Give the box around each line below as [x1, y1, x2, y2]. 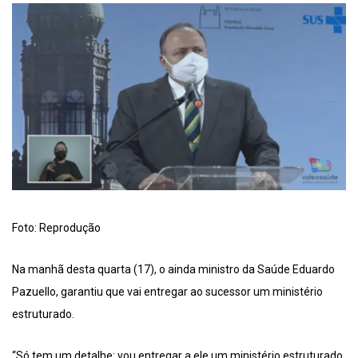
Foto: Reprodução [12, 221, 101, 235]
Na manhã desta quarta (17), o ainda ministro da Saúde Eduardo [12, 263, 335, 276]
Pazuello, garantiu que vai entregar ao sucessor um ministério [12, 285, 323, 299]
